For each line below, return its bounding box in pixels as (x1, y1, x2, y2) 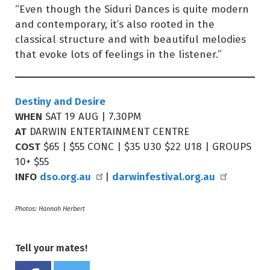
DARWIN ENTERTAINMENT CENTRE (27, 124, 193, 139)
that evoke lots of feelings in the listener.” (15, 46, 222, 61)
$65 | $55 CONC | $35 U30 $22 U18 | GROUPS (40, 139, 251, 154)
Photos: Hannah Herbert (15, 203, 85, 213)
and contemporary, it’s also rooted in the (15, 16, 215, 31)
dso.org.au (40, 168, 91, 184)
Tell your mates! (15, 239, 87, 255)
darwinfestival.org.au (112, 168, 215, 184)
